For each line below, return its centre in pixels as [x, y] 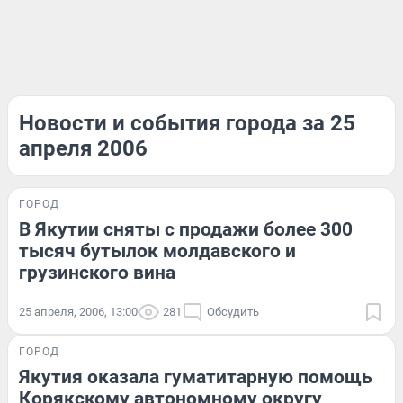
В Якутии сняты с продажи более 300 [186, 229]
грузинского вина [97, 273]
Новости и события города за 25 [187, 123]
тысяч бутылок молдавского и [157, 251]
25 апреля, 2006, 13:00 [78, 312]
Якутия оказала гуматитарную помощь [196, 377]
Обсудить [233, 312]
